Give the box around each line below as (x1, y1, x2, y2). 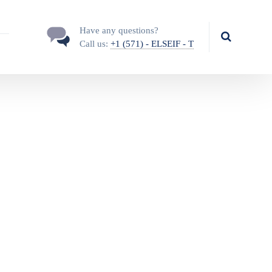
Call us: (79, 39, 110, 49)
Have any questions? (79, 25, 158, 35)
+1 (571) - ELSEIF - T (110, 39, 194, 49)
